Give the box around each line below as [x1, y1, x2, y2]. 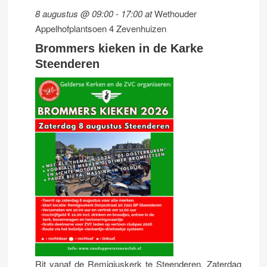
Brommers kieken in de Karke [35, 42, 204, 55]
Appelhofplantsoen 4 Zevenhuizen [35, 22, 167, 35]
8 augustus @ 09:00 [35, 7, 114, 20]
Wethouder [154, 7, 197, 20]
